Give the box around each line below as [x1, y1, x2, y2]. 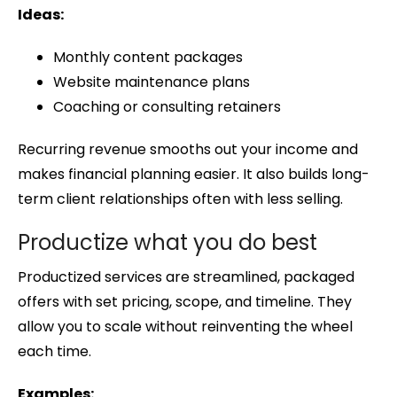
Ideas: [18, 4, 64, 26]
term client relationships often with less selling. [18, 189, 343, 210]
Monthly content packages [53, 47, 243, 68]
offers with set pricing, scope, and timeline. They [18, 292, 352, 313]
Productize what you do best [18, 228, 317, 258]
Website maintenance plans [53, 72, 250, 93]
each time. [18, 341, 91, 362]
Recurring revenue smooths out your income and [18, 139, 358, 160]
